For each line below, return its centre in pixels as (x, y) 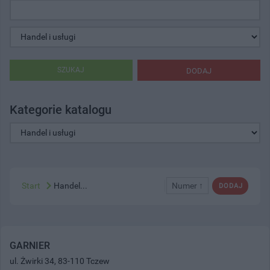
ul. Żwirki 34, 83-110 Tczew (60, 261)
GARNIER (30, 245)
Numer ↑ (187, 185)
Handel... (71, 185)
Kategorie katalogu (61, 109)
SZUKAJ (71, 70)
